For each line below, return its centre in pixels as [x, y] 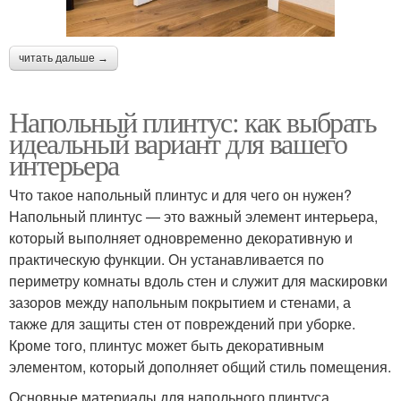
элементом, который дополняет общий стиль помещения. [200, 367]
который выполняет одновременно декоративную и [181, 238]
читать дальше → [64, 59]
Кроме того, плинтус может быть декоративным [166, 346]
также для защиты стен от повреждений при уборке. [182, 324]
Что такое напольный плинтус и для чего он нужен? [180, 195]
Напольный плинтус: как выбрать [192, 122]
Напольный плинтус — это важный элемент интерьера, [193, 217]
